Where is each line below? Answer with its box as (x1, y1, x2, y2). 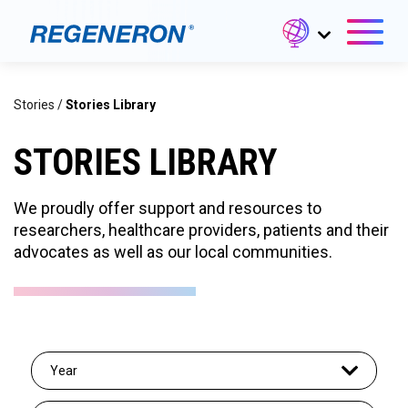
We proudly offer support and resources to (14, 199, 321, 218)
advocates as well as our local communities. (14, 242, 332, 261)
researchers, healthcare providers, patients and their (14, 220, 389, 240)
